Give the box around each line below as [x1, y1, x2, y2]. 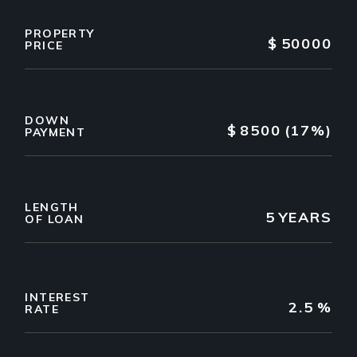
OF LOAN [25, 212, 84, 227]
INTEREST [25, 290, 90, 305]
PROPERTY [25, 26, 95, 41]
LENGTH [25, 200, 79, 215]
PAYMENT [25, 125, 86, 140]
